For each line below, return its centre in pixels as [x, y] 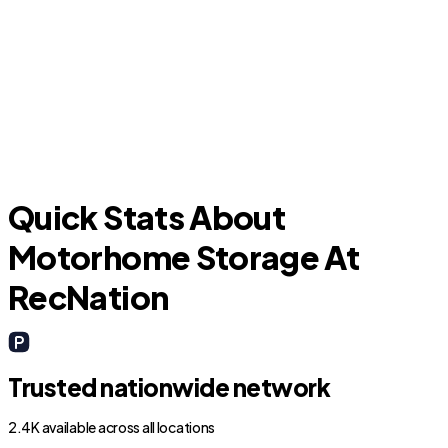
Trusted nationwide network [169, 387]
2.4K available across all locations [112, 427]
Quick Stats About [147, 217]
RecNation [88, 297]
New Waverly [88, 72]
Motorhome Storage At [184, 257]
